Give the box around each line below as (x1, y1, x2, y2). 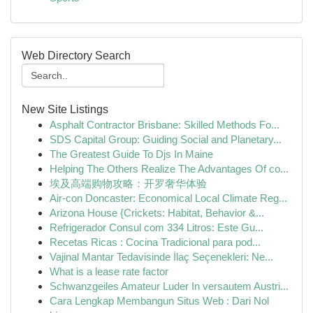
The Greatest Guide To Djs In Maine (50, 148, 213, 160)
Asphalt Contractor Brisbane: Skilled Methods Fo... (50, 119, 279, 131)
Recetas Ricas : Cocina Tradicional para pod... (50, 236, 261, 248)
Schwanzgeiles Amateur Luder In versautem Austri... (50, 280, 289, 292)
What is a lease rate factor (50, 265, 168, 277)
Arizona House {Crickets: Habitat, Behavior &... (50, 207, 264, 219)
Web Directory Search (22, 50, 131, 61)
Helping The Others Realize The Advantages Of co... (50, 163, 289, 175)
